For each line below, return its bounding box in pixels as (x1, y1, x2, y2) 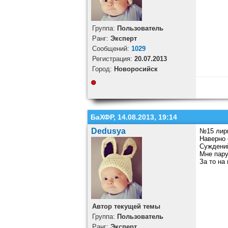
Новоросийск (113, 65, 158, 73)
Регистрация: (92, 55, 134, 63)
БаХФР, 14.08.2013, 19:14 (91, 113, 177, 122)
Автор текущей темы (92, 203, 160, 211)
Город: (92, 65, 114, 73)
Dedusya (91, 127, 126, 136)
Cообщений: (92, 45, 131, 53)
